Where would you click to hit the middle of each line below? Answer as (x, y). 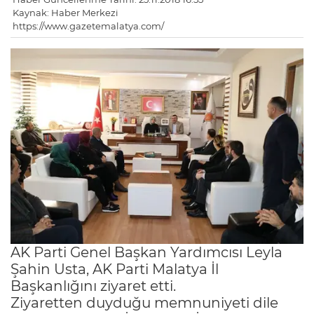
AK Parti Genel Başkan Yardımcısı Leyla (146, 252)
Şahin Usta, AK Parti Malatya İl (115, 269)
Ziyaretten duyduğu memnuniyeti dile (144, 302)
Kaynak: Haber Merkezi (66, 13)
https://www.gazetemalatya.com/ (88, 26)
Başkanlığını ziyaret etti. (93, 286)
